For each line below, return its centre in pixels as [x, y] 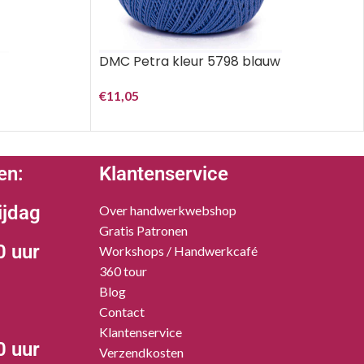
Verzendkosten [141, 352]
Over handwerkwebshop [168, 210]
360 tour [123, 271]
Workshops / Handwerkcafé [178, 251]
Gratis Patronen [143, 230]
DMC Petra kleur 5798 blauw [189, 61]
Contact [122, 312]
